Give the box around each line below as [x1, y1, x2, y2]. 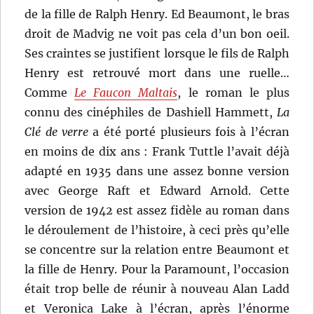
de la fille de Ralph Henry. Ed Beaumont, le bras [25, 7, 289, 22]
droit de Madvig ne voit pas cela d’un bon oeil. [25, 27, 289, 41]
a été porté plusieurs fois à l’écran [88, 125, 289, 139]
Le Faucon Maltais [74, 86, 178, 100]
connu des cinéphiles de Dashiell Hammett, [25, 105, 277, 120]
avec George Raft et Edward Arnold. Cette [25, 184, 289, 198]
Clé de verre [25, 125, 89, 139]
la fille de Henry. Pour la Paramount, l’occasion [25, 262, 289, 277]
